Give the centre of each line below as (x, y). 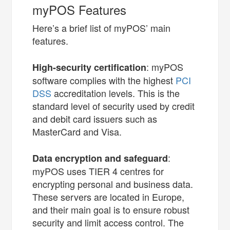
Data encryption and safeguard (100, 158)
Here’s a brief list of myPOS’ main (102, 27)
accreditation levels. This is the (116, 93)
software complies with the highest (104, 80)
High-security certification (90, 67)
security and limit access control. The (108, 222)
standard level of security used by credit (114, 106)
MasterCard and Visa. (79, 131)
